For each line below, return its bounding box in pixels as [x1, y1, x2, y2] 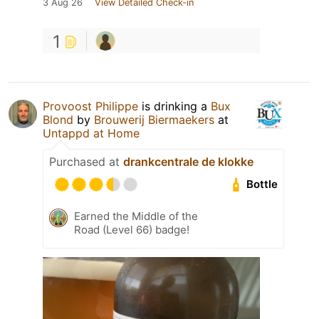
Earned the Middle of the [74, 209, 198, 223]
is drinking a [138, 98, 211, 113]
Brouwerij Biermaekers [94, 112, 214, 127]
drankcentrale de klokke [123, 154, 253, 169]
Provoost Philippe [43, 98, 138, 113]
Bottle [246, 177, 278, 192]
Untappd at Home [43, 125, 140, 140]
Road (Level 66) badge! [74, 222, 189, 236]
